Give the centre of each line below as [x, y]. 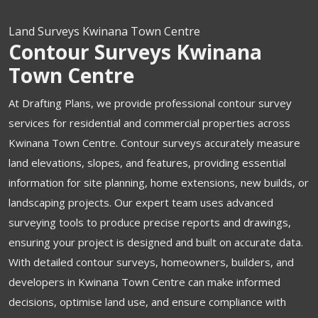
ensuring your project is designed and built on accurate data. [156, 242]
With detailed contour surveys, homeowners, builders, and [151, 262]
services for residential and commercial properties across [149, 123]
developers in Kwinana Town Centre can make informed [144, 282]
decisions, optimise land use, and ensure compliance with [147, 302]
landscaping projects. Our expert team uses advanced [141, 202]
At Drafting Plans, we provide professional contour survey [150, 103]
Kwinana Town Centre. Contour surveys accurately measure [154, 143]
